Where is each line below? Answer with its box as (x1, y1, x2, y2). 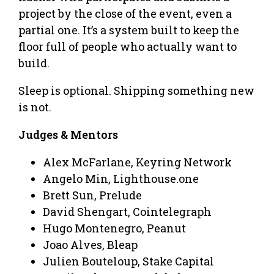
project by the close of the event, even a (18, 6, 232, 21)
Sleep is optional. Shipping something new (18, 83, 254, 98)
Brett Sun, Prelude (43, 187, 142, 202)
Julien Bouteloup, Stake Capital (43, 253, 214, 268)
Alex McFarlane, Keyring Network (43, 154, 232, 169)
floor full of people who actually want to (18, 39, 237, 54)
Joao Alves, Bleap (43, 237, 138, 252)
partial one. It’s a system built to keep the (18, 22, 239, 37)
